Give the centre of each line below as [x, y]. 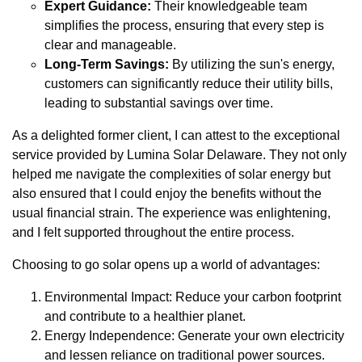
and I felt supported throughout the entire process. [153, 232]
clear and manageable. [110, 44]
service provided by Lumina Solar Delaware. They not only [179, 154]
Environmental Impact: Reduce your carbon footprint [193, 297]
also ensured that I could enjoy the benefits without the [167, 193]
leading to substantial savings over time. [159, 103]
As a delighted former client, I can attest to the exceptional [176, 135]
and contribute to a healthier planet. [145, 316]
